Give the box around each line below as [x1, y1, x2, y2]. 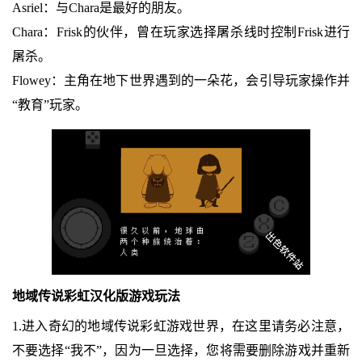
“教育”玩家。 [11, 97, 88, 112]
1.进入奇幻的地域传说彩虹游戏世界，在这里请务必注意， [11, 318, 351, 333]
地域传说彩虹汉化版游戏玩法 [11, 288, 180, 303]
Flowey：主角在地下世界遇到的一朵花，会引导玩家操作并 [11, 73, 351, 87]
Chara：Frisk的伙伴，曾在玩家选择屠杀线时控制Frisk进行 [11, 24, 351, 39]
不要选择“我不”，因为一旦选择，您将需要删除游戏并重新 [11, 343, 351, 357]
